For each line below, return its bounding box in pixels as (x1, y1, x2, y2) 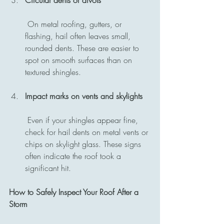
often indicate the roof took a (25, 150, 123, 161)
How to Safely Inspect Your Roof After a (9, 186, 141, 197)
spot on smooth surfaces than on (25, 54, 134, 65)
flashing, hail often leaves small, (25, 30, 133, 41)
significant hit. (25, 162, 71, 173)
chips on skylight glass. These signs (25, 138, 143, 149)
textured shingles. (25, 66, 81, 77)
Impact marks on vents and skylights (25, 90, 142, 101)
